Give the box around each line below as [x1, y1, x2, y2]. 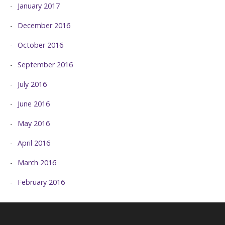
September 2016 [18, 59, 73, 69]
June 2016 [18, 98, 50, 108]
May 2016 [18, 118, 50, 128]
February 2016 [18, 177, 65, 187]
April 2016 [18, 138, 50, 148]
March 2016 [18, 157, 56, 167]
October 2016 [18, 40, 63, 50]
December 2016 [18, 20, 70, 30]
